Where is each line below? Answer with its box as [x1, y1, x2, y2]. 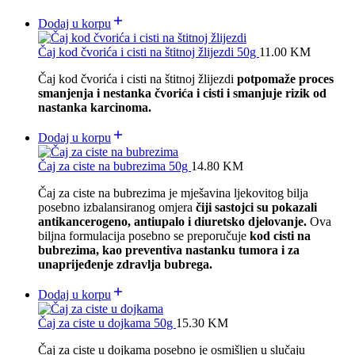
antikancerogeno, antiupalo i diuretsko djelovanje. [38, 215, 310, 229]
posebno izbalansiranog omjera [38, 200, 196, 215]
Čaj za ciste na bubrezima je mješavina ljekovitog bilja [38, 186, 308, 200]
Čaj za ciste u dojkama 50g [38, 316, 176, 330]
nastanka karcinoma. [38, 101, 151, 115]
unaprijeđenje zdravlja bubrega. [38, 258, 212, 272]
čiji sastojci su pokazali [196, 200, 317, 215]
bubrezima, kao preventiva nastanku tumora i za [38, 243, 300, 258]
